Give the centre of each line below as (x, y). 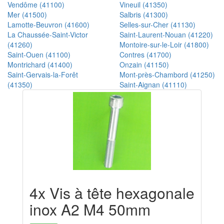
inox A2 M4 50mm (90, 209)
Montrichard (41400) (40, 65)
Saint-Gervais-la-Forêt (43, 75)
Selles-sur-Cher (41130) (157, 25)
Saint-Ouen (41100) (39, 55)
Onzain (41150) (144, 65)
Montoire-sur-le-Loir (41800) (164, 45)
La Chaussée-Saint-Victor (48, 35)
